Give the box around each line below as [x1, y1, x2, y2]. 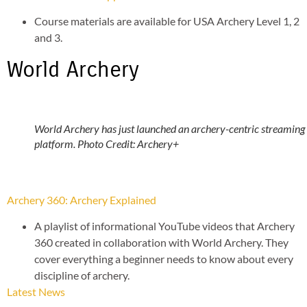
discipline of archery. [34, 269, 130, 282]
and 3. [34, 31, 62, 45]
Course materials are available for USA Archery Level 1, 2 [34, 14, 299, 28]
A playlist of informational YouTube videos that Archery [34, 219, 295, 233]
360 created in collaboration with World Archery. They [34, 236, 288, 249]
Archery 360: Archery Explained [7, 193, 156, 206]
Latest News [7, 285, 65, 299]
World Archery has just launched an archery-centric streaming [34, 122, 305, 136]
